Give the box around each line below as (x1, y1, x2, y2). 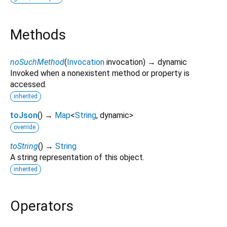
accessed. (10, 79, 47, 89)
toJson (10, 110, 37, 120)
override (14, 123, 35, 131)
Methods (10, 26, 66, 43)
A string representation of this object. (10, 152, 144, 162)
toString (10, 141, 38, 151)
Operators (10, 197, 73, 214)
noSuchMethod (10, 57, 64, 67)
